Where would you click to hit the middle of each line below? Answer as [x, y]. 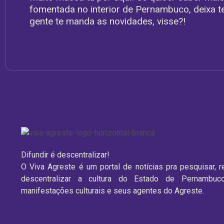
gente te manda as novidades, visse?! [107, 21]
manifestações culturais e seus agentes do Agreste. [113, 191]
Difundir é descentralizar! [65, 155]
